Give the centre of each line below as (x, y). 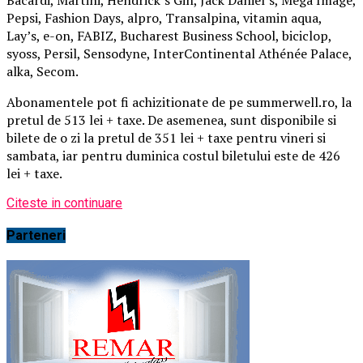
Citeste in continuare (64, 203)
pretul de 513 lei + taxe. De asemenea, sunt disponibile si (171, 120)
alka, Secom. (43, 71)
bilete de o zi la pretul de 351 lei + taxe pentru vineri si (166, 137)
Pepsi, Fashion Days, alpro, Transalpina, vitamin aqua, (164, 17)
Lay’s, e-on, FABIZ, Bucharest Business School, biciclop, (169, 35)
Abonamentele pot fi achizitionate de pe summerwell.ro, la (179, 102)
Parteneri (36, 235)
